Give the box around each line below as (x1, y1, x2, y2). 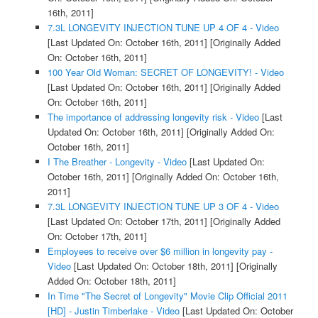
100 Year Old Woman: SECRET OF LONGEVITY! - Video (47, 65, 284, 79)
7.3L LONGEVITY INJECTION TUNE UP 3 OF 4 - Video (47, 199, 279, 214)
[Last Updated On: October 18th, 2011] (70, 259, 234, 273)
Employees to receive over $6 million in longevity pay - (47, 244, 273, 258)
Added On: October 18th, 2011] (47, 274, 176, 288)
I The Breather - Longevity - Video (47, 155, 187, 169)
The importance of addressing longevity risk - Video (47, 110, 259, 124)
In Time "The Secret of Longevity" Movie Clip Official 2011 (47, 289, 287, 303)
